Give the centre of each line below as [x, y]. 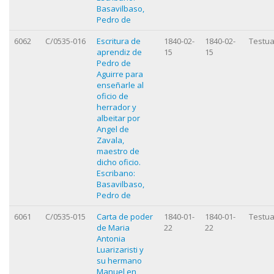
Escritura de [119, 41]
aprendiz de [119, 52]
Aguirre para [120, 74]
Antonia [111, 238]
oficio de [113, 96]
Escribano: [116, 173]
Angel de [113, 129]
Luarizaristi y [120, 249]
